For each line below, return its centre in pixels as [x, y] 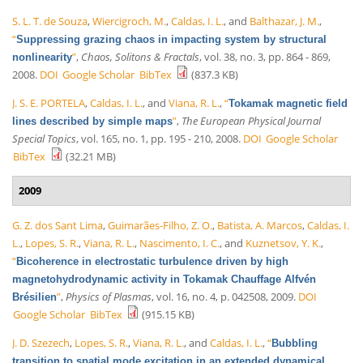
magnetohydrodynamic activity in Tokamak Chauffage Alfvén [164, 279]
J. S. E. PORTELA [49, 102]
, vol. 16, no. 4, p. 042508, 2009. [224, 296]
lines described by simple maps [92, 121]
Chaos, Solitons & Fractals [140, 56]
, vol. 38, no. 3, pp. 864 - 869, [265, 56]
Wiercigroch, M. [129, 21]
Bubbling [295, 343]
